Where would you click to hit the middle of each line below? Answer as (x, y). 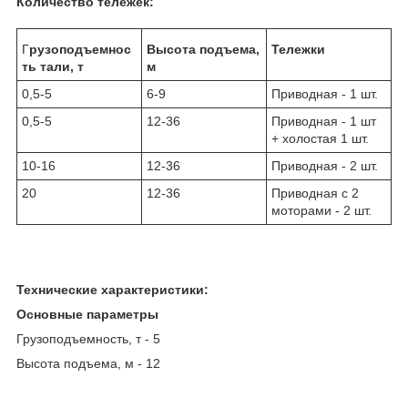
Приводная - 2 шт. (325, 165)
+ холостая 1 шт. (320, 138)
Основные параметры (87, 314)
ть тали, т (53, 66)
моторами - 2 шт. (321, 210)
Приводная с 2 (315, 193)
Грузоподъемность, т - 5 (88, 338)
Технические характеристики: (112, 289)
